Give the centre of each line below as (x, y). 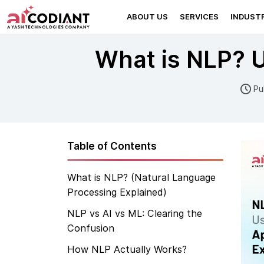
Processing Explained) (117, 192)
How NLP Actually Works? (127, 249)
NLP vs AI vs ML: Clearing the (135, 213)
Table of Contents (112, 146)
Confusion (91, 228)
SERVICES (199, 17)
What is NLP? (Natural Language (141, 177)
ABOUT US (147, 17)
